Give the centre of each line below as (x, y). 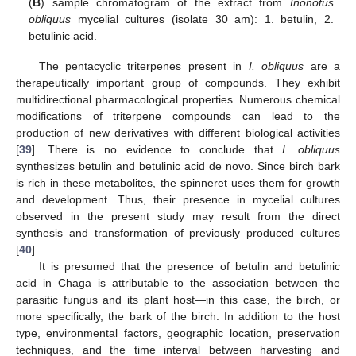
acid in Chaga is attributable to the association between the (178, 283)
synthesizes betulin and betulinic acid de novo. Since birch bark (178, 166)
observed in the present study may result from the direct (178, 217)
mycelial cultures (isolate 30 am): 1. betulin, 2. (202, 19)
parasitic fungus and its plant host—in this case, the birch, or (178, 300)
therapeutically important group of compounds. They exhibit (178, 83)
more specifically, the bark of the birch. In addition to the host (178, 317)
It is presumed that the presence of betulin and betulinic (189, 267)
